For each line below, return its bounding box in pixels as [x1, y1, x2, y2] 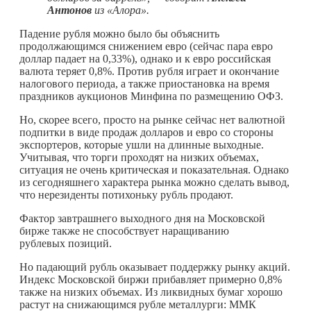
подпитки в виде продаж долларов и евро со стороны [19, 126, 274, 138]
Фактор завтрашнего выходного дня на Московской [19, 212, 265, 224]
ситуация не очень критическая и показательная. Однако [19, 163, 289, 176]
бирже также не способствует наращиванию [19, 224, 229, 237]
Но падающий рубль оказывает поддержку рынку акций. [19, 260, 290, 273]
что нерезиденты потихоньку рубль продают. [19, 188, 233, 201]
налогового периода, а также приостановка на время [19, 77, 269, 90]
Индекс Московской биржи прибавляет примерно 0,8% [19, 273, 282, 285]
